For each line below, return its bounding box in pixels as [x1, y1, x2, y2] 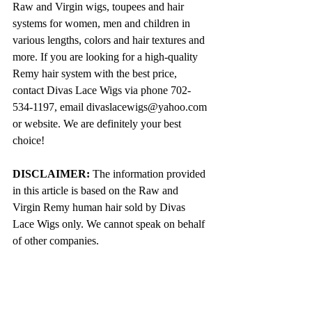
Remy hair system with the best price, [13, 67, 180, 79]
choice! [13, 134, 45, 146]
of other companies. [13, 234, 102, 247]
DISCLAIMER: [13, 167, 90, 180]
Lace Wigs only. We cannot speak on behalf [13, 217, 208, 230]
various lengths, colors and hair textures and [13, 33, 208, 46]
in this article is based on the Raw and [13, 184, 181, 196]
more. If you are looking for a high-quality [13, 50, 201, 63]
